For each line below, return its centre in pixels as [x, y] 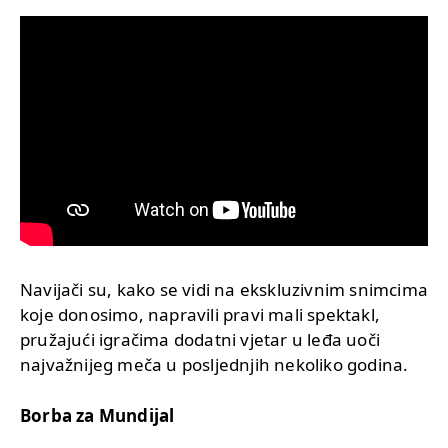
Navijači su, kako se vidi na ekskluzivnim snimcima [224, 290]
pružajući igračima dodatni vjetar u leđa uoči [200, 340]
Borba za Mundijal [97, 416]
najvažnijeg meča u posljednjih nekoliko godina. [214, 365]
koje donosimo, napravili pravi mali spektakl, [200, 315]
